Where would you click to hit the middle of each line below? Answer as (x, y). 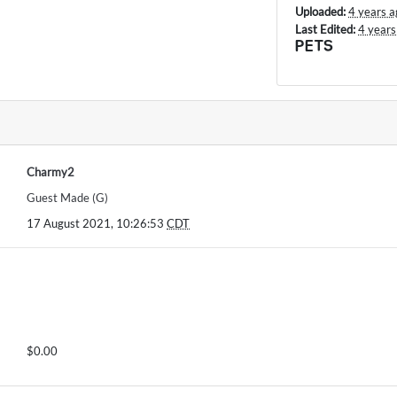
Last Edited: (326, 30)
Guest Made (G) (67, 198)
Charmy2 (51, 172)
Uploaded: (321, 12)
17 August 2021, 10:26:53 (97, 224)
